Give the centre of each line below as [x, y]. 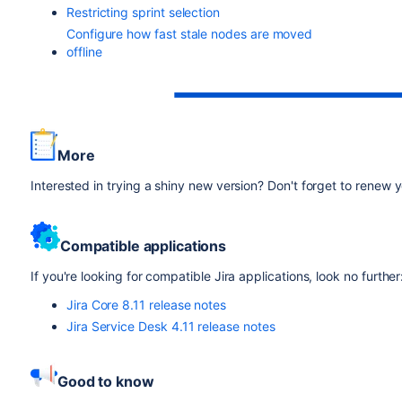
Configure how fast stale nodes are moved [189, 34]
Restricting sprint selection [143, 12]
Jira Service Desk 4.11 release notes [170, 326]
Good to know [105, 381]
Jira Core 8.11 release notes [146, 305]
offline [86, 52]
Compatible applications [143, 246]
